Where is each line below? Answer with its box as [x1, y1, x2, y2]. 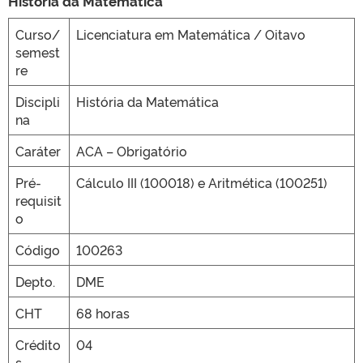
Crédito [15, 335, 61, 353]
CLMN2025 [151, 54, 212, 66]
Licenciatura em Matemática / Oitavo [76, 24, 305, 43]
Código [15, 240, 60, 258]
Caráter [15, 141, 61, 160]
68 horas [76, 303, 130, 322]
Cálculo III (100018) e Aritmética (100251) [76, 173, 327, 191]
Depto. [15, 271, 55, 290]
